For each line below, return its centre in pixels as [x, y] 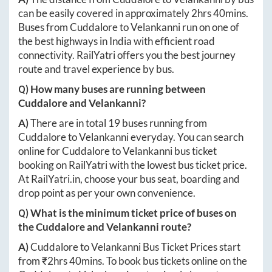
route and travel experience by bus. [96, 69]
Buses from [44, 27]
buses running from [164, 123]
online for [40, 151]
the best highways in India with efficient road [117, 41]
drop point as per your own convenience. [107, 192]
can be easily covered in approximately [105, 13]
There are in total [69, 123]
